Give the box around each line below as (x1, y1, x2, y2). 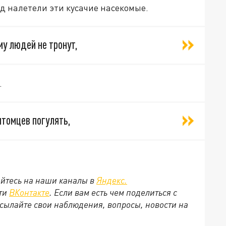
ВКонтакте (9, 187, 49, 198)
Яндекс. (96, 175, 127, 186)
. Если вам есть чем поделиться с (49, 187, 177, 198)
